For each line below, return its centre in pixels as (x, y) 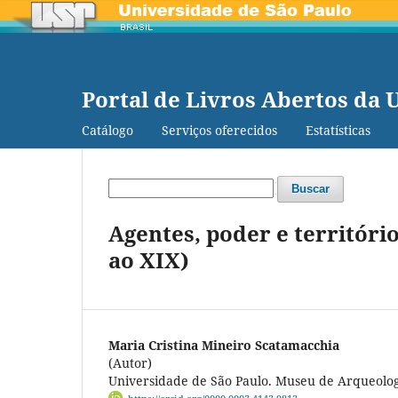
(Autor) (130, 362)
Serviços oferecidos (219, 130)
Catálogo (107, 130)
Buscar (310, 188)
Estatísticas (338, 130)
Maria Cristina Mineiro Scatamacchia (224, 345)
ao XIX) (149, 259)
